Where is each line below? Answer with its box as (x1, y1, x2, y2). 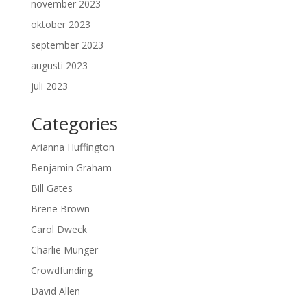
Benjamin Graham (30, 161, 112, 174)
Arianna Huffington (30, 140, 114, 153)
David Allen (30, 284, 80, 297)
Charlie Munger (30, 243, 98, 256)
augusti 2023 (30, 59, 88, 72)
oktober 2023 (30, 18, 90, 31)
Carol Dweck (30, 223, 87, 236)
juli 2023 (30, 79, 68, 93)
